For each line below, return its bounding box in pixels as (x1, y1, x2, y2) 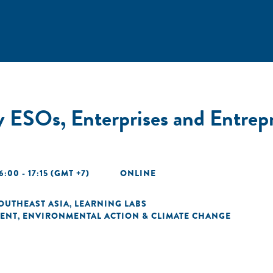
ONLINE (120, 167, 156, 179)
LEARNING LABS (74, 197, 147, 210)
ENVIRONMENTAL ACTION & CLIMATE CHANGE (23, 210, 231, 222)
